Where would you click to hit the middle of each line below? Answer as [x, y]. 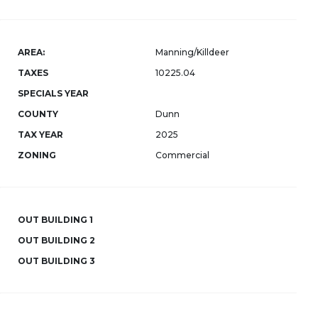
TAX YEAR [40, 135]
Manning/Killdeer [192, 52]
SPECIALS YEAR [53, 93]
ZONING [37, 155]
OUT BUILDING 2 [56, 240]
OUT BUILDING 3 [56, 261]
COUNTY [38, 114]
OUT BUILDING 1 [55, 220]
